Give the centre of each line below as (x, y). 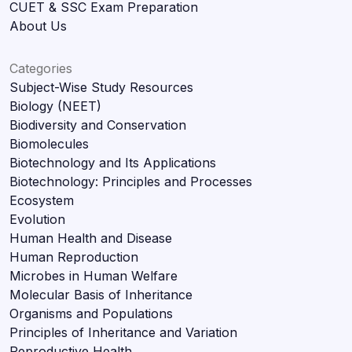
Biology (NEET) (55, 106)
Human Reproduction (74, 257)
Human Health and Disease (91, 238)
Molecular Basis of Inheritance (101, 294)
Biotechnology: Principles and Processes (131, 181)
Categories (41, 68)
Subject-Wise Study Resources (101, 87)
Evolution (37, 219)
